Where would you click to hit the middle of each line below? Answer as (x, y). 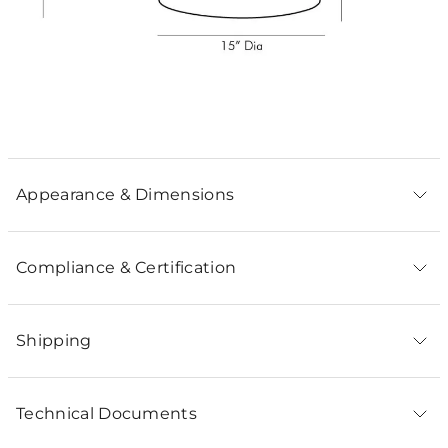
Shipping (54, 340)
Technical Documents (107, 413)
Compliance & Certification (126, 267)
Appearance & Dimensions (125, 194)
